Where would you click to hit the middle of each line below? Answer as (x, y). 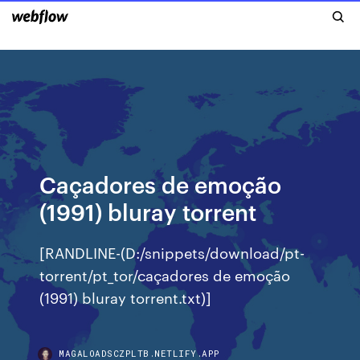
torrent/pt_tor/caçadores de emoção (165, 274)
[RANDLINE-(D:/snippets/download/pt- (172, 252)
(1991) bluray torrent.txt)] (126, 297)
